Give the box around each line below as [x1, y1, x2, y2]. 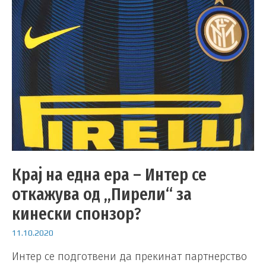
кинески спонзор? [12, 203, 141, 225]
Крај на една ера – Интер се [12, 164, 207, 186]
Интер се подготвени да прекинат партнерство [12, 249, 247, 263]
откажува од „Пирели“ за [12, 183, 192, 205]
